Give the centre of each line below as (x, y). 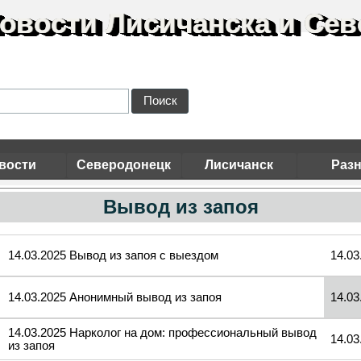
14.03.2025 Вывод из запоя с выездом (114, 255)
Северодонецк (124, 165)
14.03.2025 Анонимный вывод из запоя (115, 297)
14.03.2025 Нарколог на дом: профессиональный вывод (163, 333)
